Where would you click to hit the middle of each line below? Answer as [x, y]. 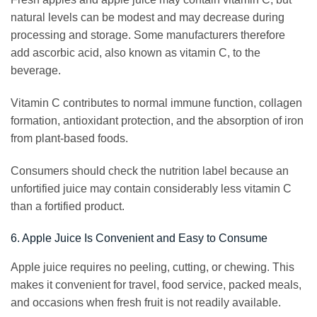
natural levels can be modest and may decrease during [148, 18]
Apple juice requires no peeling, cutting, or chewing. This [152, 267]
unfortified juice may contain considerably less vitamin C [151, 188]
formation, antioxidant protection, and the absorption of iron [157, 120]
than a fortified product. [68, 206]
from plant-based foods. [69, 138]
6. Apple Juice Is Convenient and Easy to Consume [139, 238]
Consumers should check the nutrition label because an [150, 171]
